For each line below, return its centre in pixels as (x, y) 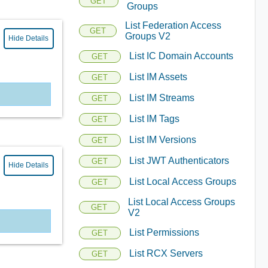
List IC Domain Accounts (181, 56)
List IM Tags (154, 119)
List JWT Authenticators (179, 161)
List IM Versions (162, 140)
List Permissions (164, 232)
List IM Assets (158, 77)
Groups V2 (147, 36)
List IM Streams (162, 98)
